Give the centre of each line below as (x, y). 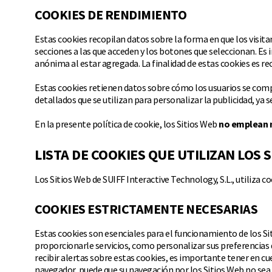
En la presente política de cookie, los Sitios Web (127, 124)
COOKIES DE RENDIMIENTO (110, 15)
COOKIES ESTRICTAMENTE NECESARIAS (146, 209)
